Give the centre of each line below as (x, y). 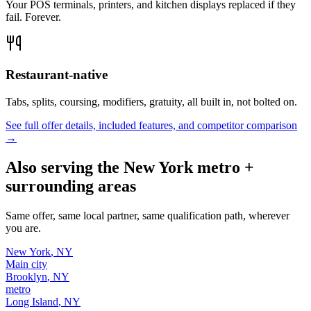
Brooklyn (26, 276)
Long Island (32, 301)
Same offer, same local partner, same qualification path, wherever (148, 215)
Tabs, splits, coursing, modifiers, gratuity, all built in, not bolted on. (151, 101)
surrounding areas (71, 186)
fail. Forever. (33, 17)
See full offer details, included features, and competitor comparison (151, 125)
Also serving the (65, 167)
